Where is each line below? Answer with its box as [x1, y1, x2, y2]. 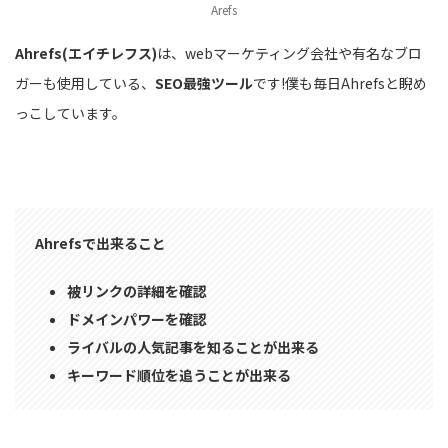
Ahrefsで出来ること [35, 232, 166, 253]
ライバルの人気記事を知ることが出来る [67, 337, 319, 358]
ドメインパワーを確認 [67, 309, 207, 330]
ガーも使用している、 [15, 72, 155, 93]
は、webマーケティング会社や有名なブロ [157, 42, 422, 63]
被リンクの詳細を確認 [67, 281, 207, 302]
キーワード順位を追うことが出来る [67, 365, 291, 386]
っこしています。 [15, 102, 126, 123]
